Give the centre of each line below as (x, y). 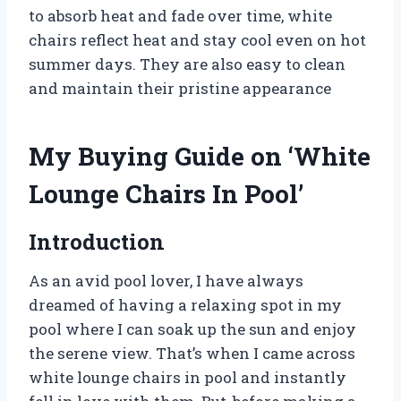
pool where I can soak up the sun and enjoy (192, 328)
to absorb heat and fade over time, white (180, 15)
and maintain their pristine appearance (180, 88)
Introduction (97, 241)
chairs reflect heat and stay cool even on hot (197, 39)
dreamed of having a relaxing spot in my (185, 304)
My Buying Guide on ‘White (200, 156)
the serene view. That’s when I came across (192, 353)
